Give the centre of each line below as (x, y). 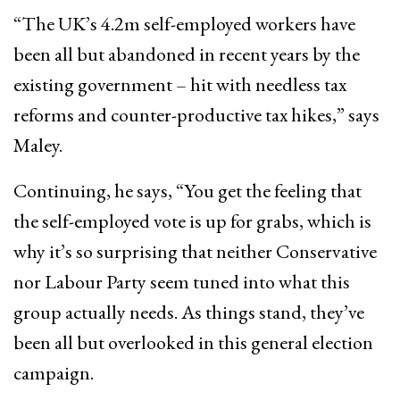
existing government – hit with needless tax (180, 84)
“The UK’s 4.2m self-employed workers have (184, 24)
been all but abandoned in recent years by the (187, 54)
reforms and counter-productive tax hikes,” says (196, 115)
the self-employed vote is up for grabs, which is (192, 221)
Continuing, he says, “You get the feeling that (187, 191)
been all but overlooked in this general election (193, 342)
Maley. (38, 145)
